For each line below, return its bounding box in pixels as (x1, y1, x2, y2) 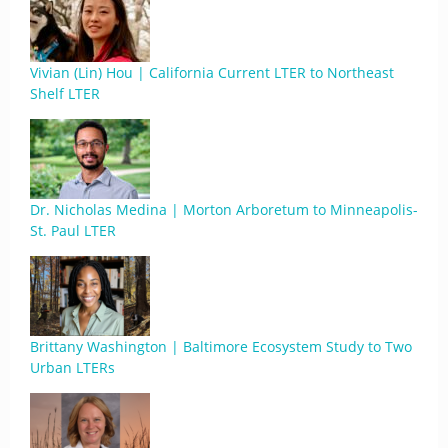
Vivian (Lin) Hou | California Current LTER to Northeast (30, 63, 394, 82)
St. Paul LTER (30, 221, 116, 240)
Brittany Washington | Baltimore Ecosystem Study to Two (30, 337, 412, 356)
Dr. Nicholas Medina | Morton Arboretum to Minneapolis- (30, 200, 418, 219)
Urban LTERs (30, 358, 115, 377)
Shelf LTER (30, 84, 100, 103)
